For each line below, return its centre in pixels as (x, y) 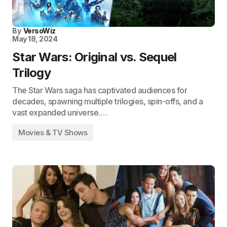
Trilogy (31, 73)
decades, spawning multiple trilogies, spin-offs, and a (108, 101)
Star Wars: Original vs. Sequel (94, 57)
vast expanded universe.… (60, 112)
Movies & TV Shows (53, 133)
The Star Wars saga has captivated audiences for (100, 90)
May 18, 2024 (35, 39)
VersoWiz (39, 31)
